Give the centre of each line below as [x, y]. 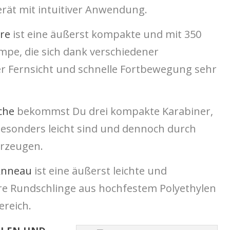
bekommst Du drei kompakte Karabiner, [113, 111]
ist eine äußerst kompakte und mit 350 [106, 34]
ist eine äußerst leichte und [99, 171]
